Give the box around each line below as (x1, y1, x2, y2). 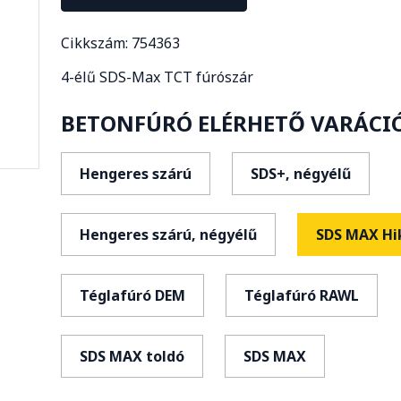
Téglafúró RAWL (244, 286, 359, 305)
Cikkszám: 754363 (61, 33, 180, 53)
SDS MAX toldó (80, 346, 184, 366)
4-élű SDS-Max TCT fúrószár (61, 67, 253, 87)
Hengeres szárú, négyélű (80, 225, 257, 244)
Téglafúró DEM (80, 286, 185, 305)
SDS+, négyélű (251, 164, 351, 183)
